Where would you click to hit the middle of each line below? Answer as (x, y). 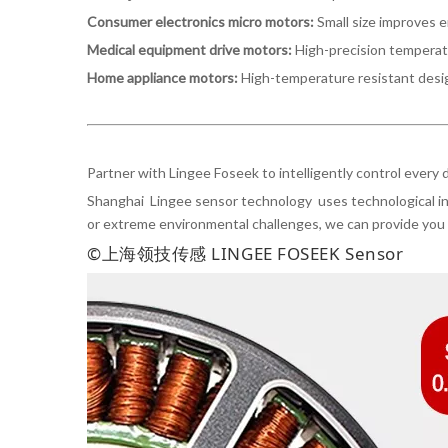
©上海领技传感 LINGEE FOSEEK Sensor (245, 253)
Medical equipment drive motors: (189, 49)
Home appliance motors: (162, 77)
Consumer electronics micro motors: (202, 21)
